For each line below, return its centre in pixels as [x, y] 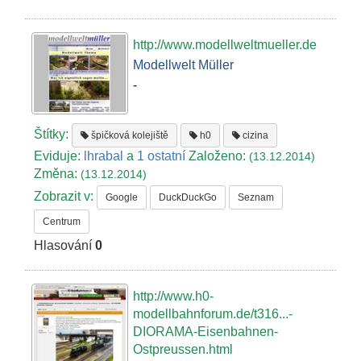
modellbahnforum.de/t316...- [213, 313]
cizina [255, 136]
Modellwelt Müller [183, 64]
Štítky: [53, 135]
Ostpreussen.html [183, 349]
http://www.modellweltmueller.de [225, 44]
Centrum [62, 222]
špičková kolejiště [129, 136]
